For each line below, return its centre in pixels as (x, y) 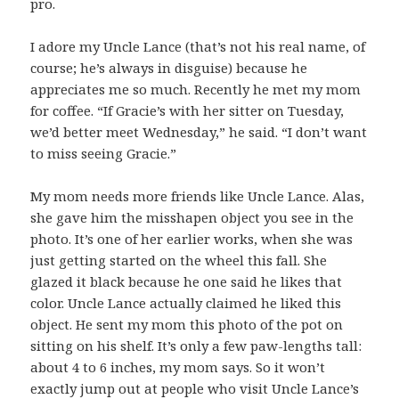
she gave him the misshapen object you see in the (192, 218)
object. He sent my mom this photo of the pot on (187, 325)
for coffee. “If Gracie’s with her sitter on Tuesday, (187, 111)
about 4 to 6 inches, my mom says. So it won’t (178, 367)
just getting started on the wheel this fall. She (179, 261)
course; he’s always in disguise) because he (169, 68)
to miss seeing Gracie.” (104, 154)
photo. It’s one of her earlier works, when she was (192, 239)
